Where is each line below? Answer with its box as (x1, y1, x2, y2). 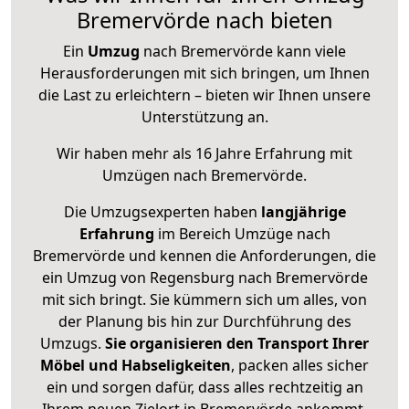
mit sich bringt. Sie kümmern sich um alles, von (42, 289, 367, 310)
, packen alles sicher (231, 355, 369, 376)
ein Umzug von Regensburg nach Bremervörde (41, 267, 368, 288)
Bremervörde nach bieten (76, 5, 333, 36)
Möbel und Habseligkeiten (40, 355, 231, 376)
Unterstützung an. (141, 107, 268, 128)
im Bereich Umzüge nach (153, 224, 330, 245)
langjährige (260, 202, 346, 223)
